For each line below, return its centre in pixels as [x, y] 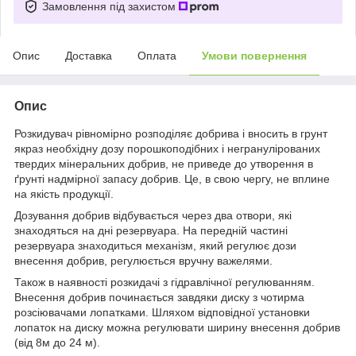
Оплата [157, 55]
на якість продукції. [64, 193]
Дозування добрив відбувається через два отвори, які [153, 215]
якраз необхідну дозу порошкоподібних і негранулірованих [167, 148]
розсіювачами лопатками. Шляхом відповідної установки [162, 312]
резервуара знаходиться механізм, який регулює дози [155, 245]
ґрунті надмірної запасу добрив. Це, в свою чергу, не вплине [172, 178]
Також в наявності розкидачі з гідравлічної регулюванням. [164, 282]
